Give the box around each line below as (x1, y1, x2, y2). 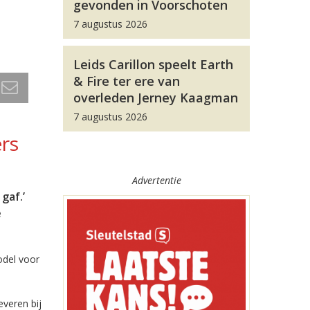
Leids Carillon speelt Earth (73, 56, 233, 73)
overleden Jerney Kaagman (73, 89, 238, 106)
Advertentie (131, 174, 181, 187)
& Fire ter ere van (73, 73, 180, 89)
